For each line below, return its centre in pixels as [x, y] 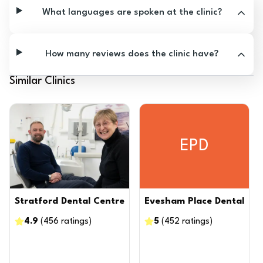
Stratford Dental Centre [70, 201]
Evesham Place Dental [194, 201]
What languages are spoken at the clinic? [132, 12]
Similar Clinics [42, 81]
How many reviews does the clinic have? [132, 54]
